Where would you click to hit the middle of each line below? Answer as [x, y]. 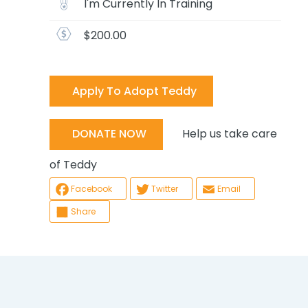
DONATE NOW [109, 134]
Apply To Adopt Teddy [134, 91]
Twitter [164, 189]
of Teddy [73, 164]
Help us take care [220, 133]
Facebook [91, 189]
